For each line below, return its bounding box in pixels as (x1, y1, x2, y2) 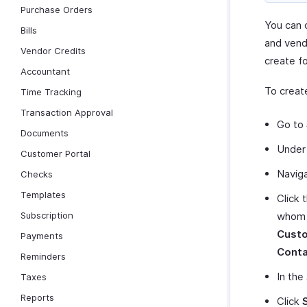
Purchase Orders (21, 4, 93, 15)
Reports (21, 292, 54, 303)
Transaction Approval (21, 107, 113, 118)
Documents (21, 127, 69, 138)
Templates (21, 189, 66, 200)
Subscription (21, 210, 73, 221)
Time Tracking (21, 86, 82, 97)
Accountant (21, 66, 70, 77)
